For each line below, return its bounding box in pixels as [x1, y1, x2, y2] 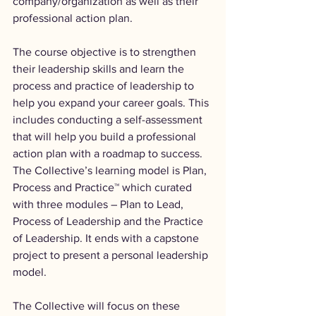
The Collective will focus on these [13, 299, 183, 312]
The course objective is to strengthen [13, 45, 199, 58]
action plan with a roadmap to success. [13, 147, 205, 159]
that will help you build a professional [13, 130, 199, 142]
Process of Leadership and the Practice [13, 214, 206, 227]
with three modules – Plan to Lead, [13, 197, 186, 210]
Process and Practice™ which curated [13, 181, 195, 193]
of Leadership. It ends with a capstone [13, 231, 202, 244]
